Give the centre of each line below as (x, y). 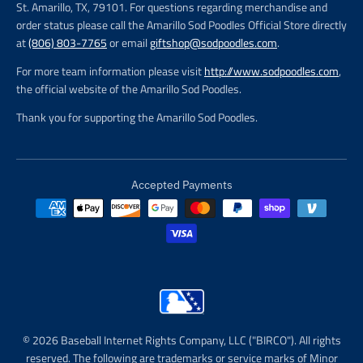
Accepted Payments (181, 185)
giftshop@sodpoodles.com (214, 42)
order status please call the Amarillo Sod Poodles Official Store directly (181, 24)
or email (128, 42)
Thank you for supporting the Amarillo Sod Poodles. (137, 117)
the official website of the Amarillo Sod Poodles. (129, 88)
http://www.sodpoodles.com (271, 70)
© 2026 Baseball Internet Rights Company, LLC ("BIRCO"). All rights (181, 340)
